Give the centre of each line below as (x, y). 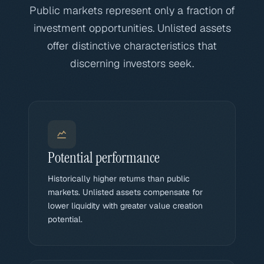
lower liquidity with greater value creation (125, 206)
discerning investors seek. (132, 63)
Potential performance (104, 158)
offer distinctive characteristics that (132, 46)
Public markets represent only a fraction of (132, 10)
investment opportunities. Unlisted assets (132, 28)
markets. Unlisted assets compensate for (125, 192)
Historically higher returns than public (119, 179)
